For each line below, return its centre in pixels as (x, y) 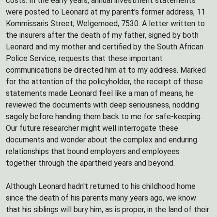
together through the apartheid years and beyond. (90, 163)
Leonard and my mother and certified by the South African (105, 47)
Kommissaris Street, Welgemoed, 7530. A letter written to (105, 23)
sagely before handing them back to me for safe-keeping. (104, 116)
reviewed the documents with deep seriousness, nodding (102, 105)
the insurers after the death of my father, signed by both (102, 35)
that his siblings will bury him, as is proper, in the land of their (108, 209)
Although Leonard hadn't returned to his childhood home (101, 186)
